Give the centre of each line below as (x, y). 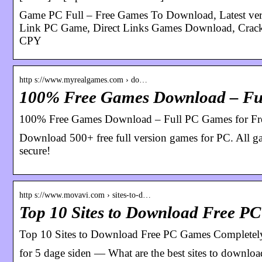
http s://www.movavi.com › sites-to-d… (85, 195)
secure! (35, 150)
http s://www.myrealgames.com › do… (83, 80)
